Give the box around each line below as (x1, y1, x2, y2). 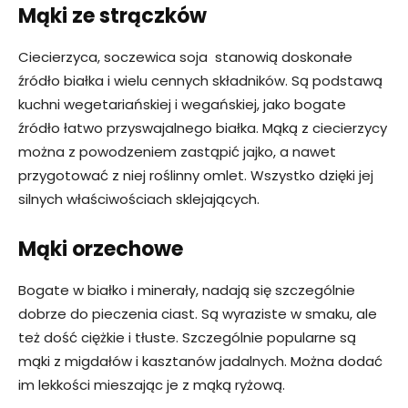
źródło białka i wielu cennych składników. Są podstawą (18, 71, 382, 91)
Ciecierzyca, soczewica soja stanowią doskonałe (18, 47, 352, 67)
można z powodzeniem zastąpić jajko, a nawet (18, 142, 336, 162)
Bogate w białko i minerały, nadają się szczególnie (18, 280, 355, 301)
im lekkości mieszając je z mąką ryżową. (18, 375, 285, 395)
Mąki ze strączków (18, 2, 207, 31)
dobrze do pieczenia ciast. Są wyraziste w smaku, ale (18, 304, 377, 324)
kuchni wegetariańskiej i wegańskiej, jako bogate (18, 95, 346, 115)
